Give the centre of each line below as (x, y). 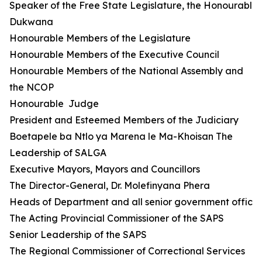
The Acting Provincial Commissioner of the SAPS (117, 218)
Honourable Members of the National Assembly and (126, 71)
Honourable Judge (54, 104)
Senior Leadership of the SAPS (78, 235)
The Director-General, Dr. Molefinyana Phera (110, 185)
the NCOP (33, 87)
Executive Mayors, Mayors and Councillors (105, 169)
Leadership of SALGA (58, 153)
